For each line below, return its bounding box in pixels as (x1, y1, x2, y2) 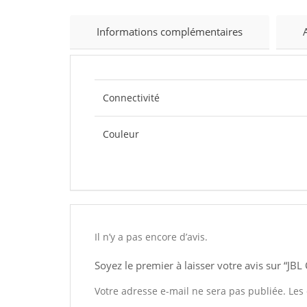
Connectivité (103, 91, 160, 104)
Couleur (103, 127, 139, 140)
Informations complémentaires (97, 25, 243, 38)
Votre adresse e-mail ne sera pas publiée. (95, 284, 286, 297)
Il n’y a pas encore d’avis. (95, 230, 208, 243)
